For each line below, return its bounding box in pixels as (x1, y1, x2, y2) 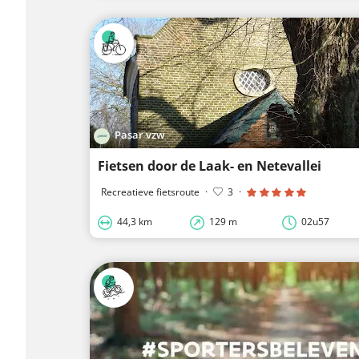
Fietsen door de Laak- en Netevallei (98, 156, 321, 175)
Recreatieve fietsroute (101, 184, 200, 199)
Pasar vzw (115, 127, 166, 143)
